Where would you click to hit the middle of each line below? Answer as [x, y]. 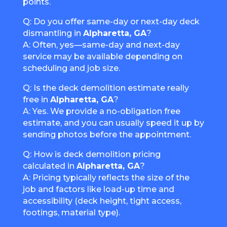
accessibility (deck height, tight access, [102, 201]
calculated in [49, 166]
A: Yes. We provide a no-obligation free [101, 111]
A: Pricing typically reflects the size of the [106, 178]
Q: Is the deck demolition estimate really [106, 88]
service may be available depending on [102, 57]
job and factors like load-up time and [98, 190]
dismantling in [53, 33]
